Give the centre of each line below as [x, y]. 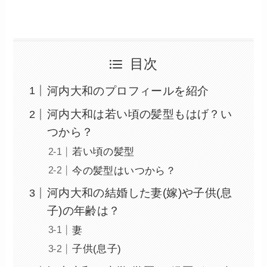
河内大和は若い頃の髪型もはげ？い [139, 114]
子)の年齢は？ [83, 211]
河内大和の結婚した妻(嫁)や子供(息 [139, 193]
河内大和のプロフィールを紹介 [128, 91]
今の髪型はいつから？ [124, 170]
